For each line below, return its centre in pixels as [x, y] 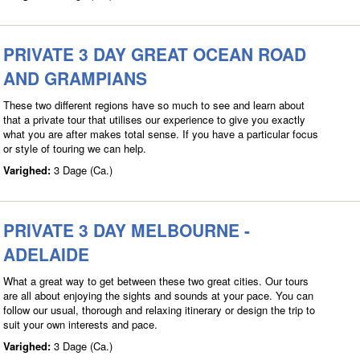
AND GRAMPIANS [75, 78]
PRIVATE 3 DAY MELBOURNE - [127, 229]
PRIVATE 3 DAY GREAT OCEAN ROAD [155, 53]
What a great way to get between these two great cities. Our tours [156, 280]
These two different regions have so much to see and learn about [154, 104]
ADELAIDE [46, 254]
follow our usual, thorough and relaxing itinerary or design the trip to [159, 309]
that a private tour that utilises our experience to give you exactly [154, 119]
